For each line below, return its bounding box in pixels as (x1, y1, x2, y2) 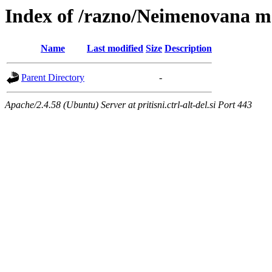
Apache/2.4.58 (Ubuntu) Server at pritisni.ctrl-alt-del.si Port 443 (5, 100, 252, 110)
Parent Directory (21, 72, 84, 83)
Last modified (87, 43, 143, 54)
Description (165, 43, 212, 54)
